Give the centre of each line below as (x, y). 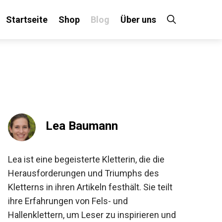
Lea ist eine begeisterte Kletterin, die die (81, 159)
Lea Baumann (77, 126)
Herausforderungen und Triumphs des (78, 173)
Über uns (135, 20)
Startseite (23, 20)
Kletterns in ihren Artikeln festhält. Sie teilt (85, 187)
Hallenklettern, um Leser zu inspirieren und (87, 215)
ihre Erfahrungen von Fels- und (63, 201)
